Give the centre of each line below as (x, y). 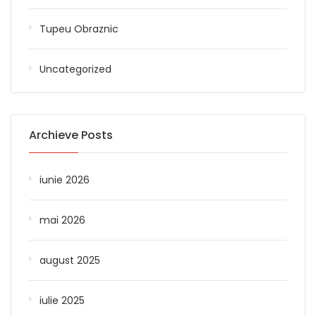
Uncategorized (75, 69)
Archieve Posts (71, 135)
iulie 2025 (62, 300)
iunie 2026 (65, 180)
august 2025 (70, 260)
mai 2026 (62, 220)
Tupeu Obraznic (79, 29)
